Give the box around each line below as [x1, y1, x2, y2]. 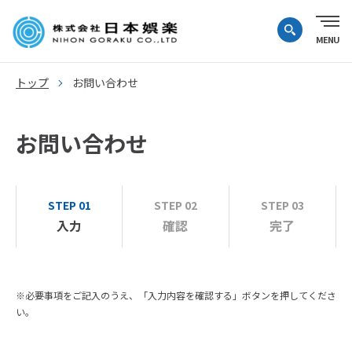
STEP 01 [47, 197, 91, 213]
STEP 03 [260, 197, 304, 213]
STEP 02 [153, 197, 197, 213]
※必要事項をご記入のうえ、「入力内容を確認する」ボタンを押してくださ [16, 288, 336, 302]
